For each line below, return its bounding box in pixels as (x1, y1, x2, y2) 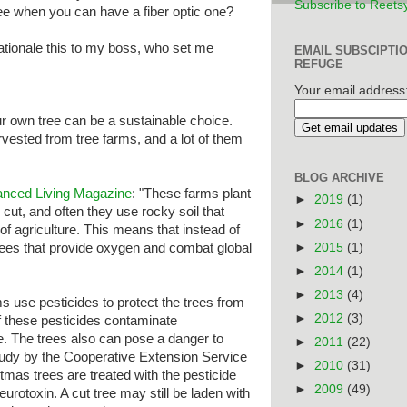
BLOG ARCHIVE (294, 170, 384, 184)
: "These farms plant (132, 186, 251, 201)
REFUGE (294, 56, 343, 71)
